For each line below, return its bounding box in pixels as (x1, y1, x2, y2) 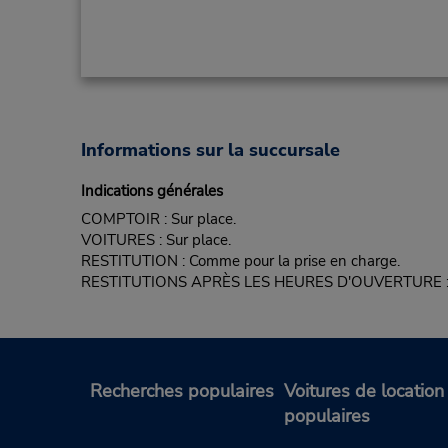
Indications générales (80, 181, 223, 202)
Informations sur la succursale (80, 138, 340, 163)
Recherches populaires (90, 378, 274, 403)
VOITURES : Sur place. (80, 230, 231, 251)
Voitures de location (284, 378, 444, 403)
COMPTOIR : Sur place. (80, 209, 236, 230)
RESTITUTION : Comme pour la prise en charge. (80, 251, 400, 272)
